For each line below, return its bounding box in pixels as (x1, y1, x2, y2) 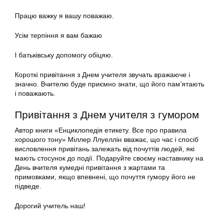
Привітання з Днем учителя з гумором (15, 109, 199, 121)
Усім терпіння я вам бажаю (15, 31, 102, 40)
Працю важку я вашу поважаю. (15, 12, 114, 20)
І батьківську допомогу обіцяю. (15, 51, 113, 59)
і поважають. (15, 89, 55, 98)
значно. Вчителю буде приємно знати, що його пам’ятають (15, 80, 204, 88)
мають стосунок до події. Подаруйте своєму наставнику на (15, 154, 203, 163)
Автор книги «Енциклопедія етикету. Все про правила (15, 126, 187, 135)
